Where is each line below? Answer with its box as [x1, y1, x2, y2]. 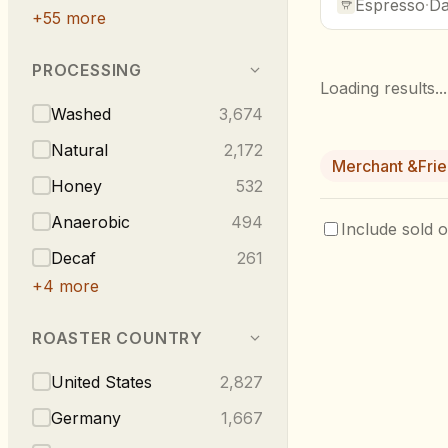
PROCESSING [32, 59, 142, 80]
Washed [51, 103, 111, 124]
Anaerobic [51, 211, 130, 232]
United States [51, 371, 152, 392]
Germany [51, 407, 121, 428]
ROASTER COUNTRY [32, 327, 203, 348]
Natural [51, 139, 108, 160]
